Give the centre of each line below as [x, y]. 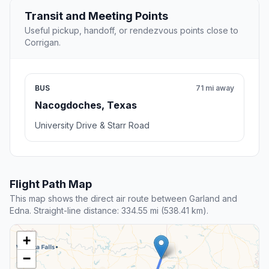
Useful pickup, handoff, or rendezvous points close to [131, 31]
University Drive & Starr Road [92, 125]
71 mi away [215, 88]
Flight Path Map [51, 184]
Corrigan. [43, 43]
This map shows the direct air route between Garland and [123, 199]
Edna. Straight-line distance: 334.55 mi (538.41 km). [109, 211]
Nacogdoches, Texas [86, 105]
